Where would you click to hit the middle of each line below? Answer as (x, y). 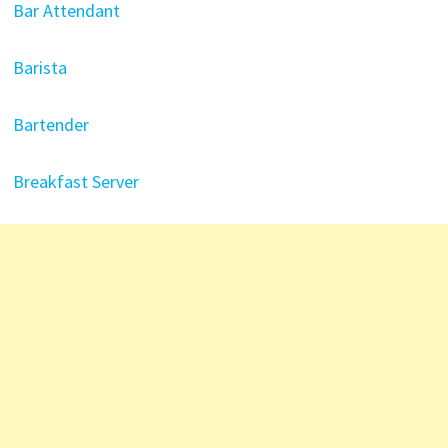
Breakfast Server (75, 181)
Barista (39, 67)
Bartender (50, 124)
